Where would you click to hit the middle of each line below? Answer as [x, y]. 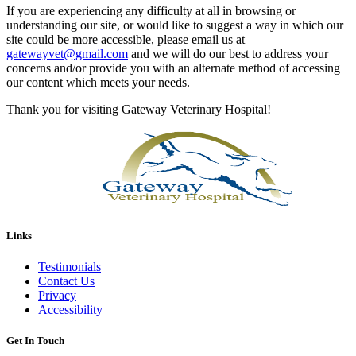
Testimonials [70, 267]
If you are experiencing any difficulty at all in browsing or [151, 10]
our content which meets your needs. [98, 82]
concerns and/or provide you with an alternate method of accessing [173, 68]
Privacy [57, 296]
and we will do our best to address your [228, 53]
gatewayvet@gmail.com [67, 53]
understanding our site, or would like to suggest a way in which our [175, 25]
